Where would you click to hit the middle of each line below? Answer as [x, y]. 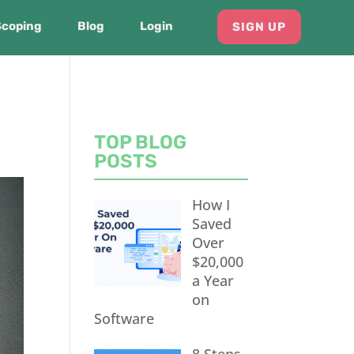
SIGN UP [259, 27]
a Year [213, 281]
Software [124, 318]
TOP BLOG [141, 142]
